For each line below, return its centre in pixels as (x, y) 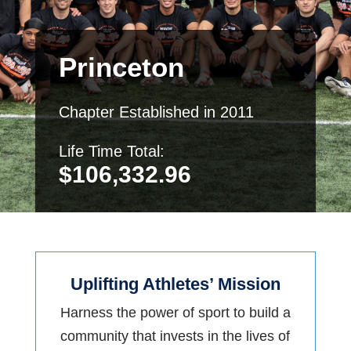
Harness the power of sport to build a (175, 313)
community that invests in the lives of (175, 336)
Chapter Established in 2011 (156, 112)
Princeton (121, 67)
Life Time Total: (111, 151)
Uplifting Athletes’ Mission (175, 284)
